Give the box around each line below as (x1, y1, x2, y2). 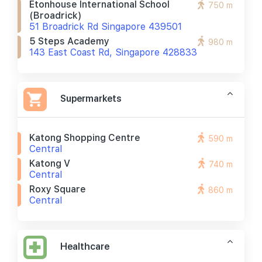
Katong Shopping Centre (29, 132, 140, 143)
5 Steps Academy (29, 36, 109, 47)
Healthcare (60, 240, 109, 253)
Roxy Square (29, 184, 86, 195)
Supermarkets (60, 92, 122, 105)
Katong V (29, 158, 70, 169)
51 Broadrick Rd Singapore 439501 (29, 21, 182, 32)
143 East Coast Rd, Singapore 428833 (29, 47, 197, 58)
